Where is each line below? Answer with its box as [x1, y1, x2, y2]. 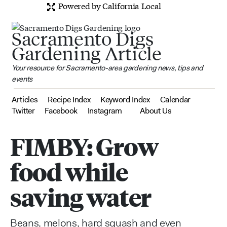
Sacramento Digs [12, 27, 154, 50]
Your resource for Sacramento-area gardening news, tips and [12, 62, 203, 73]
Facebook [45, 105, 78, 116]
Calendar [160, 94, 191, 105]
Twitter [12, 105, 35, 116]
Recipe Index [48, 94, 91, 105]
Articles [12, 94, 38, 105]
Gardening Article [12, 42, 162, 64]
